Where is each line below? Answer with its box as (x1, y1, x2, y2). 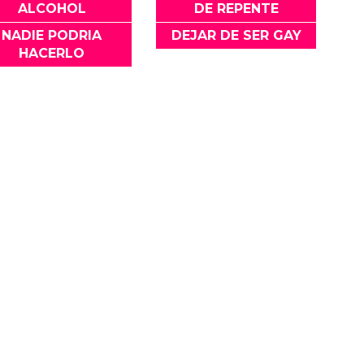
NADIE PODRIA (2, 28, 102, 44)
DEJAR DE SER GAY (171, 28, 301, 44)
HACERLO (19, 45, 85, 62)
